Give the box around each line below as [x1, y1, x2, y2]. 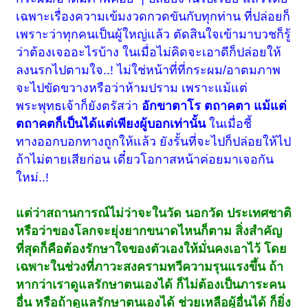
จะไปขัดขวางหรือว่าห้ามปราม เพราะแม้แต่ [16, 80, 248, 95]
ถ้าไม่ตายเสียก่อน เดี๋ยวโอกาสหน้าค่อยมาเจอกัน [16, 152, 274, 166]
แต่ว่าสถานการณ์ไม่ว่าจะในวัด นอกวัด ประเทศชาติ [16, 206, 292, 220]
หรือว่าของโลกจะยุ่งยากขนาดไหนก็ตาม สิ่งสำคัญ [16, 223, 283, 238]
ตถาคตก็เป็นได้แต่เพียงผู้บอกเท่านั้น [16, 116, 206, 131]
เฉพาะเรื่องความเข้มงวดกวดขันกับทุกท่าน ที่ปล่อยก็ [16, 9, 291, 23]
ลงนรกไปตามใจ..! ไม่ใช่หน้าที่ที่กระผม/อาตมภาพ [16, 63, 281, 77]
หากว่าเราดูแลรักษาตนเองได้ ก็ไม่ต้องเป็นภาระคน [16, 277, 286, 291]
